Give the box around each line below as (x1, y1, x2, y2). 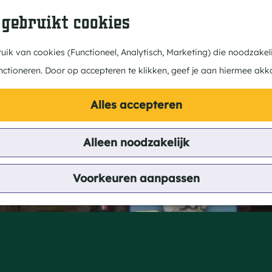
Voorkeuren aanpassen (72, 171, 200, 185)
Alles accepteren (90, 98, 182, 112)
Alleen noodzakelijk (83, 135, 189, 149)
